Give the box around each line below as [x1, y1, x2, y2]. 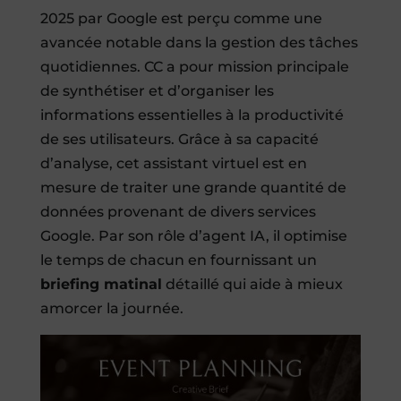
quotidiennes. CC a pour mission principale [39, 57, 349, 75]
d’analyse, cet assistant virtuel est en [39, 154, 307, 172]
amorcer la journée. [39, 299, 183, 317]
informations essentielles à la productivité [39, 106, 344, 124]
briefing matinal [39, 275, 162, 293]
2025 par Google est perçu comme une [39, 9, 322, 27]
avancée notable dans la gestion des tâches [39, 33, 358, 51]
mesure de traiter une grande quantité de [39, 178, 346, 196]
